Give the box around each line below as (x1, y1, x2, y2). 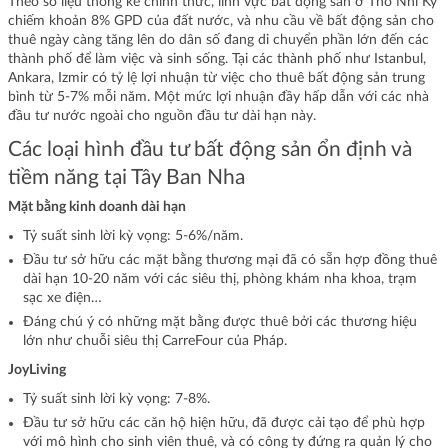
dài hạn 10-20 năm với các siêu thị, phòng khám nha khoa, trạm (23, 272, 417, 286)
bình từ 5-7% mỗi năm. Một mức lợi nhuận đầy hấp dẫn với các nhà (8, 89, 429, 104)
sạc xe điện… (23, 291, 102, 305)
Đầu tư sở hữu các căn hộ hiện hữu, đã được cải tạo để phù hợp (23, 416, 425, 430)
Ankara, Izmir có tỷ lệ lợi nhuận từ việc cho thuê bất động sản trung (8, 70, 425, 85)
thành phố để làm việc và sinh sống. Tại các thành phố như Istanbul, (8, 51, 426, 66)
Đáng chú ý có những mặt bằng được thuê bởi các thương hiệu (23, 315, 417, 329)
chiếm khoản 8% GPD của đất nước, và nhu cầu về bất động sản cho (8, 13, 434, 28)
